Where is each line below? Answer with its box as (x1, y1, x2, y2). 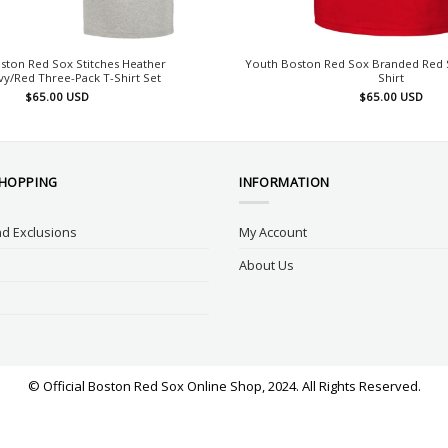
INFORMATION (239, 173, 330, 192)
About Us (239, 256, 294, 275)
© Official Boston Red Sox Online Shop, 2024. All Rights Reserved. (27, 377, 421, 396)
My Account (239, 223, 307, 242)
